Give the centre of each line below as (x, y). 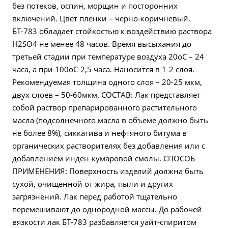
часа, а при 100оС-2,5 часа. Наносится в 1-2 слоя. (103, 69)
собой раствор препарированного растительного (105, 107)
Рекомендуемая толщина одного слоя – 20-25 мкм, (107, 82)
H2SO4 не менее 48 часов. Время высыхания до (102, 44)
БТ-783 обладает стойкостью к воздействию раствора (112, 31)
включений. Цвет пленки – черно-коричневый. (101, 18)
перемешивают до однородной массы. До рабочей (107, 209)
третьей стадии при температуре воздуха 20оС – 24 (108, 56)
